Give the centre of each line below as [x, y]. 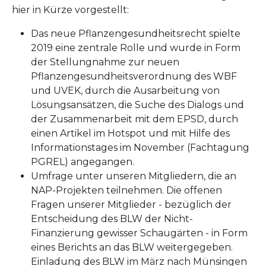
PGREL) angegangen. [83, 161]
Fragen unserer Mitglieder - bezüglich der [131, 204]
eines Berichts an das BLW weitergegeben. [132, 247]
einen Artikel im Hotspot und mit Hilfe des [130, 133]
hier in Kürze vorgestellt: [70, 9]
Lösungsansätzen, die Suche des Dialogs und [137, 104]
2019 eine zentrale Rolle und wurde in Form [136, 47]
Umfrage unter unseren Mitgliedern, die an [134, 176]
